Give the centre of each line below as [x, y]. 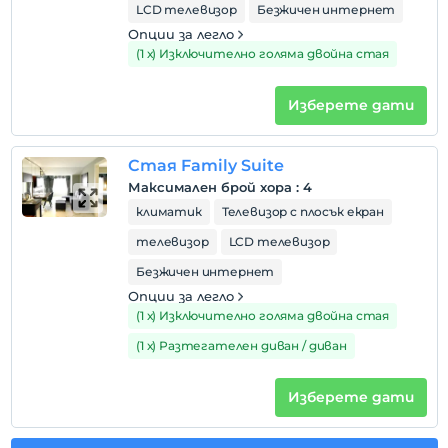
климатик [169, 211]
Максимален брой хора [210, 187]
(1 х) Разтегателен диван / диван [241, 345]
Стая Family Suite [206, 165]
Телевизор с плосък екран [302, 211]
